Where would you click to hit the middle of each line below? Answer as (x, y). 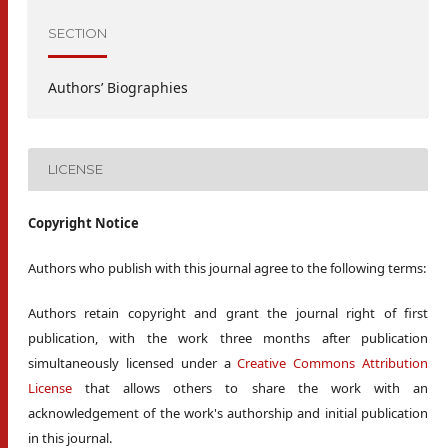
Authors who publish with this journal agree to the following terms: (227, 267)
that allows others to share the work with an (250, 387)
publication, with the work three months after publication (228, 337)
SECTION (77, 33)
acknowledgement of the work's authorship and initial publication (228, 412)
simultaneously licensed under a (133, 362)
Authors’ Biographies (118, 87)
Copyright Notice (83, 222)
